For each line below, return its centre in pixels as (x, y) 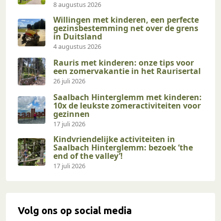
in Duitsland (78, 36)
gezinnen (72, 114)
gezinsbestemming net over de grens (126, 28)
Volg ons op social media (75, 210)
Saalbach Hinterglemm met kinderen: (128, 97)
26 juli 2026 (69, 81)
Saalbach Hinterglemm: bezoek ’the (123, 147)
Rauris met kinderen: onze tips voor (124, 62)
